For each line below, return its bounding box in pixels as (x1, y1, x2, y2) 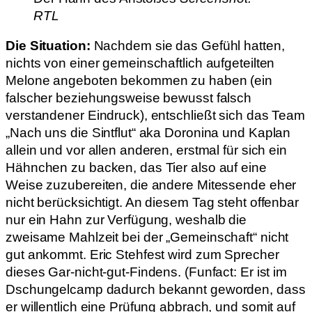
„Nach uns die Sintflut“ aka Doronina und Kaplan (6, 125, 291, 141)
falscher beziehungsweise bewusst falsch (6, 91, 252, 106)
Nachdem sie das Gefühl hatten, (90, 38, 285, 54)
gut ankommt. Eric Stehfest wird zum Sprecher (6, 247, 279, 263)
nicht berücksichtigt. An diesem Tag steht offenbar (6, 195, 299, 210)
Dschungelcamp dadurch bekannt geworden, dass (6, 282, 306, 297)
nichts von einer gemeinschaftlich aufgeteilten (6, 56, 275, 71)
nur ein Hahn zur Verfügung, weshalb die (6, 212, 247, 228)
